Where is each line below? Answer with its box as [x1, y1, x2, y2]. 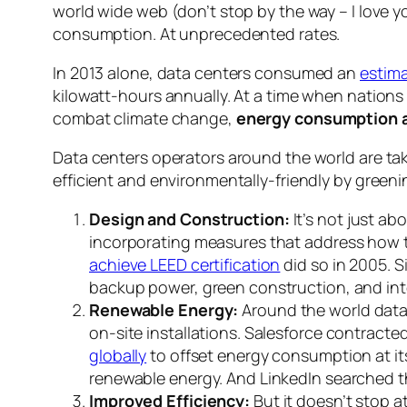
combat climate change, [53, 107, 236, 130]
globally [89, 344, 147, 367]
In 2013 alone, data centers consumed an [53, 62, 360, 84]
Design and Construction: [89, 208, 290, 231]
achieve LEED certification [89, 253, 281, 276]
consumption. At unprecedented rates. [53, 23, 341, 45]
